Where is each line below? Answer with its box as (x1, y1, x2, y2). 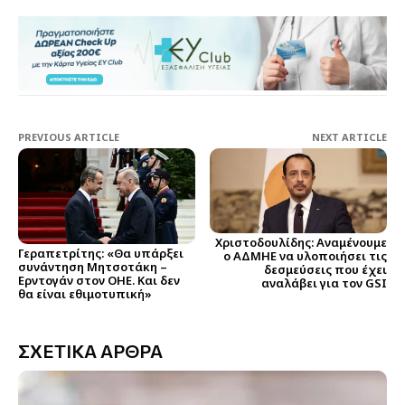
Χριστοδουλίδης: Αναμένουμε (214, 234, 387, 251)
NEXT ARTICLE (311, 129, 387, 144)
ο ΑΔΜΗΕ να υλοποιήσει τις (222, 248, 387, 265)
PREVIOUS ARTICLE (18, 129, 119, 144)
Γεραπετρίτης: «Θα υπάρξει (18, 244, 184, 261)
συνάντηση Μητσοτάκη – (18, 258, 167, 275)
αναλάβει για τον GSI (260, 275, 387, 292)
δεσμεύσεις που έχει (263, 261, 387, 278)
